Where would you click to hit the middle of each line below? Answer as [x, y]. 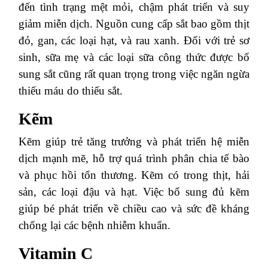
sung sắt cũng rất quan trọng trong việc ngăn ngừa [134, 74]
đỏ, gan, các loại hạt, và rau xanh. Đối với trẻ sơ [134, 40]
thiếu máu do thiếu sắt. [71, 91]
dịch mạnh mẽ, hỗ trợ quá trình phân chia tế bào [134, 158]
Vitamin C [56, 253]
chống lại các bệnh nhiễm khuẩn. [95, 225]
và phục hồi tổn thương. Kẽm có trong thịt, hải [134, 175]
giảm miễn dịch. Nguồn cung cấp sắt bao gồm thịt [134, 24]
